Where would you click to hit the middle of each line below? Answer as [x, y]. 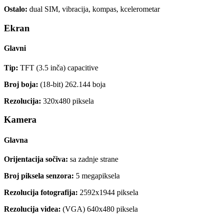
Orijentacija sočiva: [36, 159]
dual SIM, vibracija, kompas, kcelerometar [94, 9]
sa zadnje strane [93, 159]
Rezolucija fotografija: [41, 192]
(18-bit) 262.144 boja [72, 84]
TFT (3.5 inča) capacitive [58, 67]
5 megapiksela [97, 175]
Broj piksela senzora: [39, 175]
